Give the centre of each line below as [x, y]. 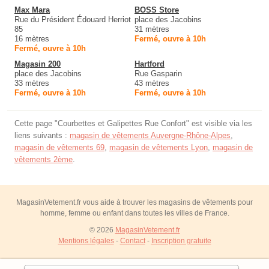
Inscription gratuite [181, 241]
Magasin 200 [38, 64]
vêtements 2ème [44, 160]
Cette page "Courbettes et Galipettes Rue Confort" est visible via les [133, 124]
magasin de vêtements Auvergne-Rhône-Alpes [150, 136]
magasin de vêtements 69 [59, 148]
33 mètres [32, 83]
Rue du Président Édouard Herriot [73, 20]
